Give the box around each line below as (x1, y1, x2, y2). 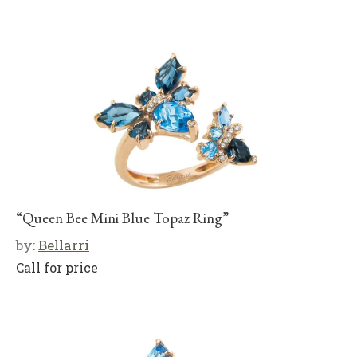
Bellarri (38, 235, 89, 254)
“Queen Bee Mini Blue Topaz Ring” (16, 207, 229, 228)
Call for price (16, 258, 98, 276)
